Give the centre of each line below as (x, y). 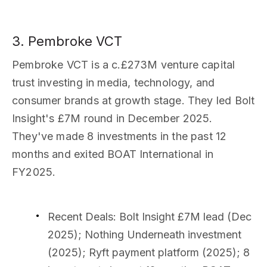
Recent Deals (80, 217)
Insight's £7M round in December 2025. (112, 119)
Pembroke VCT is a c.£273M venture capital (124, 65)
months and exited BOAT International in (113, 154)
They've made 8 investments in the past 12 (119, 136)
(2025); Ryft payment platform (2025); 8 (149, 253)
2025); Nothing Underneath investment (145, 235)
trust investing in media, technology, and (114, 83)
